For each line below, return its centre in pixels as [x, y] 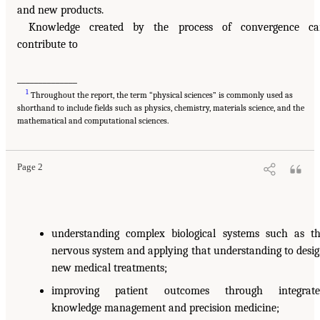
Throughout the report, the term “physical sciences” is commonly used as [161, 95]
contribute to [47, 45]
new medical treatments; [109, 268]
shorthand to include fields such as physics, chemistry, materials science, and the [161, 108]
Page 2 [30, 167]
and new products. [60, 10]
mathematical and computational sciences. [93, 121]
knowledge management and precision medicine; [165, 308]
